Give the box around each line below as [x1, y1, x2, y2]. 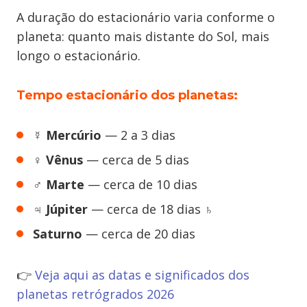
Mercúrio [46, 127, 101, 144]
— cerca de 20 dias [82, 225, 195, 243]
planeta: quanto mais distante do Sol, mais [16, 28, 269, 45]
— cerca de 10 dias [84, 176, 197, 193]
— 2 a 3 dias [101, 127, 175, 144]
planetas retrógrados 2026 [16, 286, 174, 303]
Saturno [33, 225, 82, 243]
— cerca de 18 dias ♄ [88, 201, 214, 218]
